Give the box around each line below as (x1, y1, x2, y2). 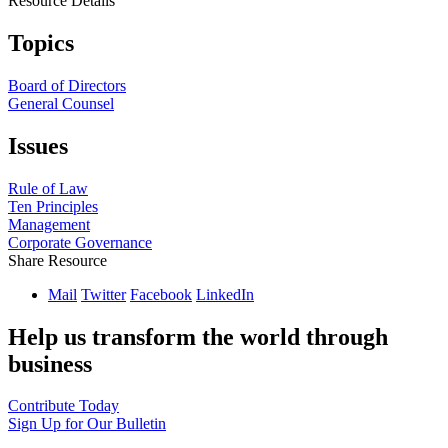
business (8, 350, 92, 377)
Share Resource (8, 251, 107, 269)
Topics (8, 29, 74, 56)
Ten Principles (8, 197, 98, 215)
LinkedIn (196, 285, 254, 303)
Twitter (81, 285, 126, 303)
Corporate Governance (8, 233, 152, 251)
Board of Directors (8, 76, 126, 94)
